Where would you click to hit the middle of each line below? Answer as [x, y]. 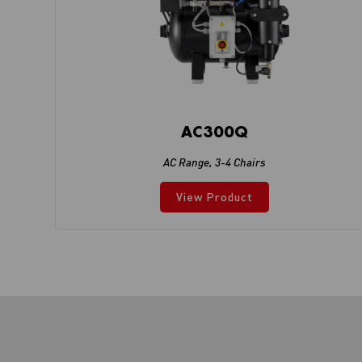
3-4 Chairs [240, 162]
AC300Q [214, 131]
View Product [214, 196]
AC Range [186, 162]
